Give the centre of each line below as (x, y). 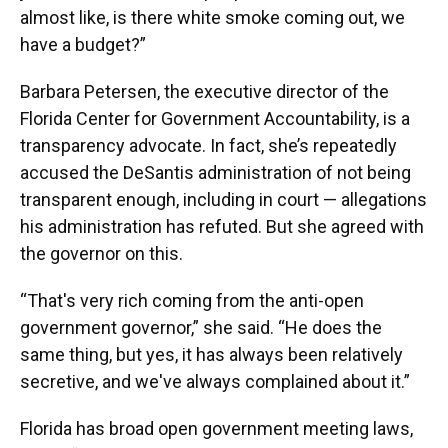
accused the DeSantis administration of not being (215, 172)
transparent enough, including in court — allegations (223, 199)
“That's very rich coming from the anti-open (192, 300)
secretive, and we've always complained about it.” (215, 381)
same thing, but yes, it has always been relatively (211, 354)
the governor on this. (101, 253)
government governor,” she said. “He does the (201, 327)
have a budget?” (83, 44)
